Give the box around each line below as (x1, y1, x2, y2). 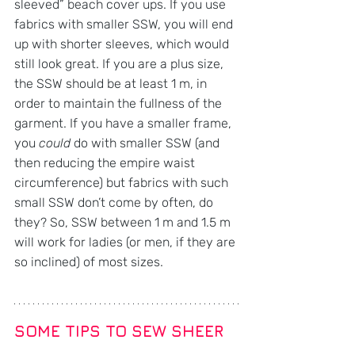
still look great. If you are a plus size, (14, 55, 227, 71)
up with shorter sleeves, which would (14, 36, 232, 52)
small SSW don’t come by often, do (14, 194, 216, 210)
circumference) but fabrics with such (14, 174, 231, 190)
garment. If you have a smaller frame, (14, 115, 235, 131)
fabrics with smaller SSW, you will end (14, 16, 236, 32)
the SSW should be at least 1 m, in (14, 75, 210, 91)
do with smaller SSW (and (71, 135, 223, 151)
